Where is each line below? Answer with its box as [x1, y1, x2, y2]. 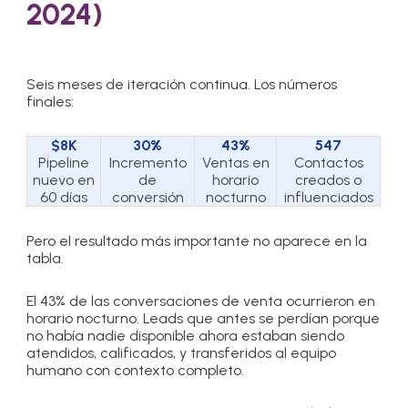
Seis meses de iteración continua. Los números [26, 75, 338, 93]
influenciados [283, 188, 373, 206]
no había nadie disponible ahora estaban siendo [26, 326, 345, 344]
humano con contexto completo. [26, 361, 245, 379]
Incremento [108, 153, 187, 171]
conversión [111, 188, 184, 206]
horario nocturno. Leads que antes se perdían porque [26, 309, 381, 327]
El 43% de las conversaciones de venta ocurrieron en [26, 291, 376, 310]
